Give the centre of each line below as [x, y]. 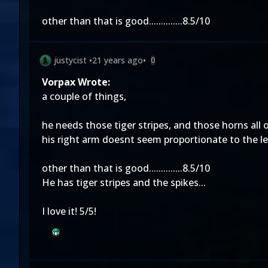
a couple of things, [84, 96]
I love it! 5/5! [69, 211]
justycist [70, 60]
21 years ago [118, 60]
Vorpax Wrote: [76, 82]
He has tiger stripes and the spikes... [124, 182]
